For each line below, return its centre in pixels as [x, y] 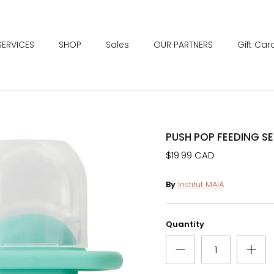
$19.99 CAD [190, 155]
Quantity [185, 224]
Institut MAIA [201, 185]
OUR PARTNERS [183, 44]
